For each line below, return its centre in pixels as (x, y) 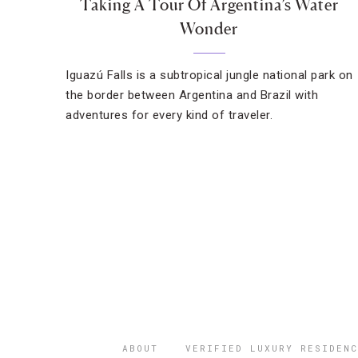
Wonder (209, 29)
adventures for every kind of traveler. (169, 115)
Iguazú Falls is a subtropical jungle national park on (209, 75)
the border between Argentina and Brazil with (192, 95)
